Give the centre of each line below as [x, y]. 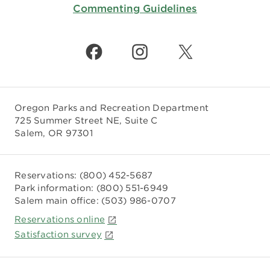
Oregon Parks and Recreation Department [112, 108]
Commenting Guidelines [135, 8]
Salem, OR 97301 [54, 133]
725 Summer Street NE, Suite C [86, 120]
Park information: [55, 188]
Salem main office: [58, 200]
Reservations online [60, 219]
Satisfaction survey [58, 234]
